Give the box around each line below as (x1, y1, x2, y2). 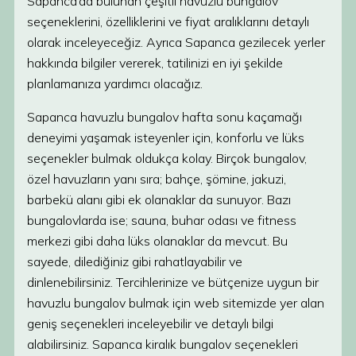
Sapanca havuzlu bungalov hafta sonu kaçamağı (27, 109, 302, 125)
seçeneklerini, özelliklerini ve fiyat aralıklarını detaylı (27, 14, 309, 29)
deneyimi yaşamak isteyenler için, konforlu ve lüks (27, 130, 304, 145)
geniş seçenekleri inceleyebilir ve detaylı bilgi (27, 315, 273, 331)
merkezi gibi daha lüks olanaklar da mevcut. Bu (27, 233, 288, 249)
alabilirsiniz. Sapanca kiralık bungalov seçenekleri (27, 336, 298, 352)
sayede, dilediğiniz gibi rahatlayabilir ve (27, 253, 242, 269)
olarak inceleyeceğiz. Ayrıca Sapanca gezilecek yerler (27, 34, 325, 50)
